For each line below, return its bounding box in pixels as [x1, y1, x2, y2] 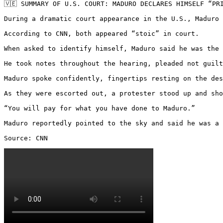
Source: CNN [4, 134, 48, 142]
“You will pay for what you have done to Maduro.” [4, 104, 195, 112]
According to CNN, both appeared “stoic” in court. [4, 29, 199, 37]
